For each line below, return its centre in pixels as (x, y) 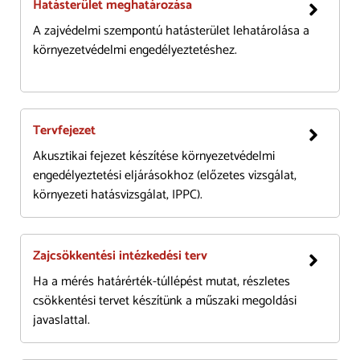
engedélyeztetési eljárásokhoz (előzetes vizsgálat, (165, 175)
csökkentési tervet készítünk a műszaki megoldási (165, 301)
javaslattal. (61, 320)
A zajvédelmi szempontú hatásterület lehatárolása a (171, 31)
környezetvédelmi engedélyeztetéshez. (135, 50)
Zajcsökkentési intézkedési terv (120, 256)
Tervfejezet (64, 130)
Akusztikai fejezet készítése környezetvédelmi (154, 156)
